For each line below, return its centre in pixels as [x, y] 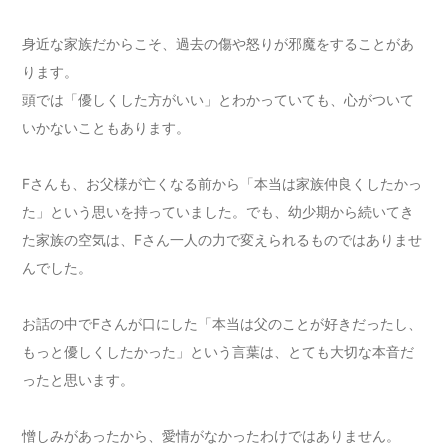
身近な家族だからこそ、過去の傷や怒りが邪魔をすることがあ [218, 44]
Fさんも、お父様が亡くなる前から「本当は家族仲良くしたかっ [222, 184]
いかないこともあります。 [106, 128]
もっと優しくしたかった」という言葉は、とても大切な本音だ [218, 352]
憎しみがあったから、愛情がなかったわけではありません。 [211, 436]
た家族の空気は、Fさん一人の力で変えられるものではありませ [222, 240]
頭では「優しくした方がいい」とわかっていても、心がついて [218, 100]
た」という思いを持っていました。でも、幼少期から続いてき [218, 212]
